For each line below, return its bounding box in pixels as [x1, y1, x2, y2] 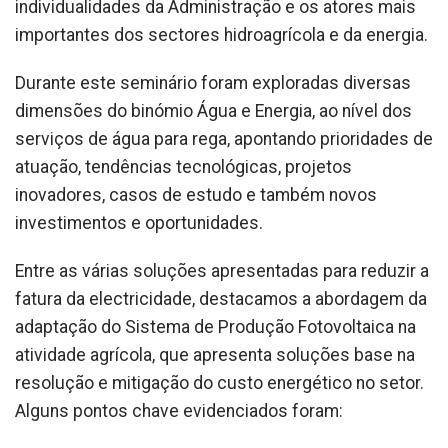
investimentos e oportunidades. [15, 213, 263, 234]
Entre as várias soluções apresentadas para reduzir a [15, 261, 429, 282]
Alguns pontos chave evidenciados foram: [15, 401, 343, 422]
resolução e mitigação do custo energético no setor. [15, 373, 424, 394]
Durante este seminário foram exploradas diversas [15, 73, 411, 94]
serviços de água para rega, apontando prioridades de [15, 129, 433, 150]
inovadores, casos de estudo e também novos [15, 185, 377, 206]
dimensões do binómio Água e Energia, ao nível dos [15, 101, 412, 122]
